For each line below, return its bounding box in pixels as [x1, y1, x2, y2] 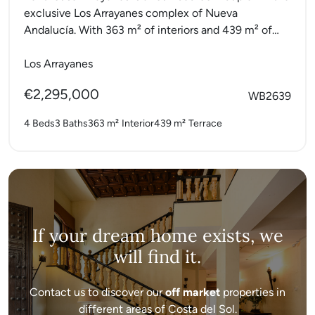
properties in [220, 285, 285, 299]
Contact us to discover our [30, 285, 165, 299]
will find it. [114, 245, 201, 268]
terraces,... [24, 39, 74, 53]
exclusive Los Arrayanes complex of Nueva [24, 6, 238, 20]
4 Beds [24, 117, 55, 129]
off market [165, 285, 220, 299]
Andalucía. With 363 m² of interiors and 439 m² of [24, 22, 272, 37]
